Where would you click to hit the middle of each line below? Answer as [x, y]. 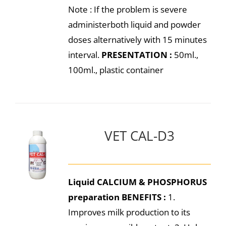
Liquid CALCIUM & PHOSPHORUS [137, 182]
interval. [84, 55]
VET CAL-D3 [139, 136]
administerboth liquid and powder [134, 24]
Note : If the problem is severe [127, 9]
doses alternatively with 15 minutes [137, 40]
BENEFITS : [144, 197]
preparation [94, 197]
